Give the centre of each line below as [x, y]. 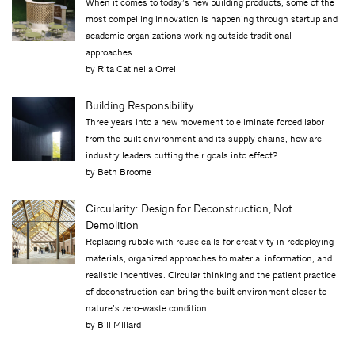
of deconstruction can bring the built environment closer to [206, 291]
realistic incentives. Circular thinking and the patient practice [211, 275]
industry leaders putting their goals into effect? [182, 155]
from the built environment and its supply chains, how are [204, 138]
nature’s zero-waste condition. [148, 308]
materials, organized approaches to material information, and [209, 258]
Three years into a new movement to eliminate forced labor [205, 122]
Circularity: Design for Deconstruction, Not [189, 208]
